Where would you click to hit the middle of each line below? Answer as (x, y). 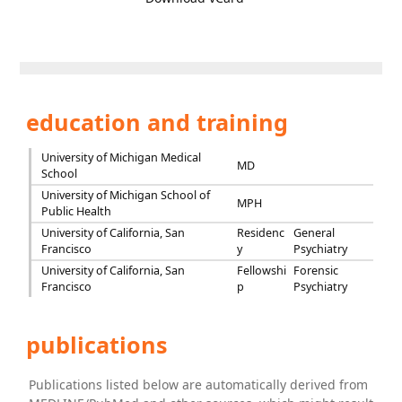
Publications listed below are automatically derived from (199, 385)
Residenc (261, 233)
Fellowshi (262, 271)
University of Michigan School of (125, 195)
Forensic (316, 271)
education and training (154, 122)
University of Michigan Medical (121, 157)
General (315, 233)
